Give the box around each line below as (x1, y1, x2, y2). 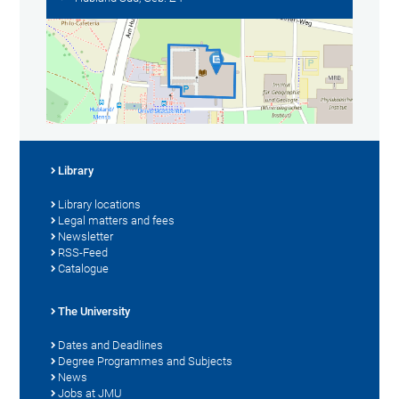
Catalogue (58, 261, 110, 275)
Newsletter (58, 229, 114, 243)
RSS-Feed (58, 245, 109, 259)
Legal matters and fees (58, 213, 175, 227)
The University (58, 304, 131, 318)
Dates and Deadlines (58, 338, 164, 352)
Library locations (58, 197, 142, 211)
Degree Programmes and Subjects (58, 354, 233, 368)
